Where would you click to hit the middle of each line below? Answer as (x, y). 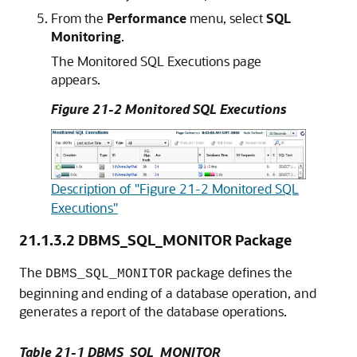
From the (79, 18)
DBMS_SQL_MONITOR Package (185, 239)
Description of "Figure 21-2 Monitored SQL (175, 188)
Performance (147, 18)
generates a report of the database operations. (153, 311)
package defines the (233, 272)
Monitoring (86, 37)
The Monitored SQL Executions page (156, 61)
